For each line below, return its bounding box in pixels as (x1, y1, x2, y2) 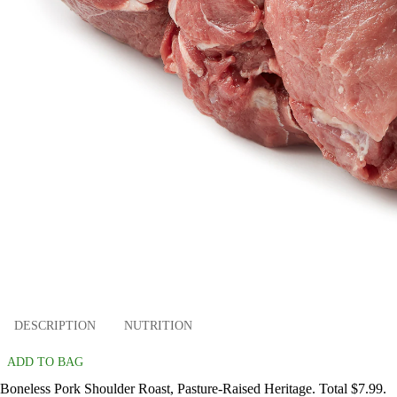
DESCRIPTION (14, 318, 96, 332)
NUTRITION (124, 318, 192, 332)
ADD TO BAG (7, 355, 83, 370)
